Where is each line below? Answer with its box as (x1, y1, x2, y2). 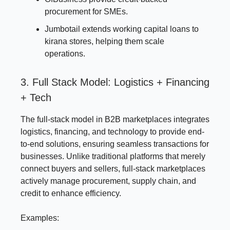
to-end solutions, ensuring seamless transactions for (21, 139, 209, 148)
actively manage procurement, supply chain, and (21, 176, 196, 185)
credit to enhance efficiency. (21, 188, 121, 198)
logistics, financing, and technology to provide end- (21, 127, 204, 136)
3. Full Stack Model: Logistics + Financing (21, 76, 209, 88)
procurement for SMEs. (45, 7, 128, 16)
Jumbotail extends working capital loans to (45, 24, 199, 33)
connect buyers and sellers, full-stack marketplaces (21, 164, 205, 173)
